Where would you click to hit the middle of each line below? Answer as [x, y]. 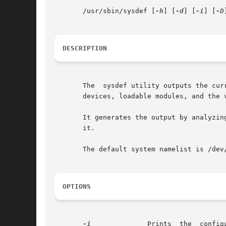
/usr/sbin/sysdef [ [105, 11]
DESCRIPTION [85, 48]
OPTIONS [77, 187]
